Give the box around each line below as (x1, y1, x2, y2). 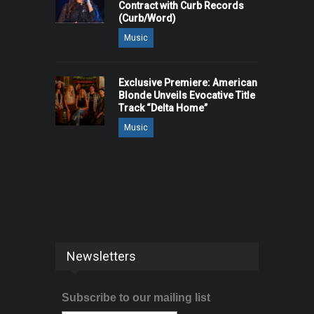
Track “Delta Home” (118, 102, 207, 114)
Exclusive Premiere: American (118, 77, 257, 89)
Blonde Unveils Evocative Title (118, 90, 255, 102)
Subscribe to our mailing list (61, 292, 210, 304)
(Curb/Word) (118, 13, 176, 25)
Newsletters (67, 249, 136, 264)
